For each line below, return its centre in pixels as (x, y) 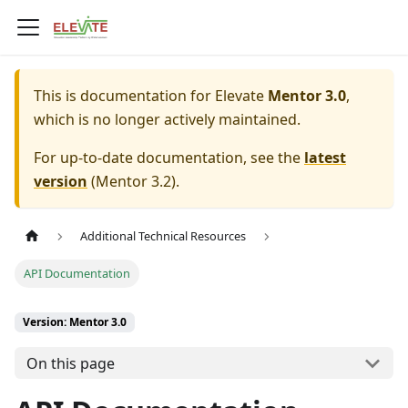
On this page (70, 363)
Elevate (240, 96)
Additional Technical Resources (163, 236)
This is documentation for (124, 96)
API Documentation (77, 274)
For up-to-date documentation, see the (169, 158)
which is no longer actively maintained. (167, 119)
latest (325, 158)
